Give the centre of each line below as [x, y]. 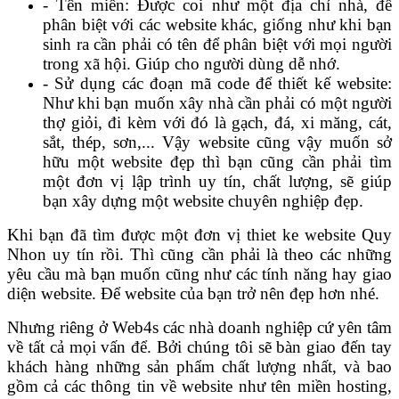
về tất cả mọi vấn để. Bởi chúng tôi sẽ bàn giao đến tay [199, 347]
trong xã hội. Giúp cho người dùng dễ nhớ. [194, 64]
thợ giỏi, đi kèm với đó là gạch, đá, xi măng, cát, [217, 123]
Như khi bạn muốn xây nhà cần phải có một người [217, 103]
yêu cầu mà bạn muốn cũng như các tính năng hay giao [199, 274]
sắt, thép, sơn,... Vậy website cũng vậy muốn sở [217, 142]
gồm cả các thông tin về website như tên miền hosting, [199, 387]
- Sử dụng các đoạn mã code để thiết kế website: [217, 84]
